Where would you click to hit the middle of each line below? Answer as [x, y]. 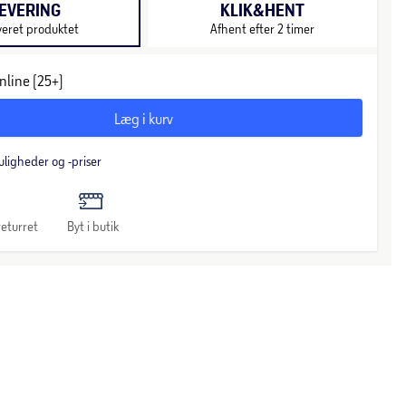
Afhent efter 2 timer [262, 29]
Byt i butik [93, 226]
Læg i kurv [144, 118]
